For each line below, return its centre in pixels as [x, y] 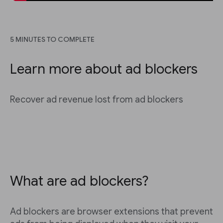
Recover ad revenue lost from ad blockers [97, 100]
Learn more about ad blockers [104, 69]
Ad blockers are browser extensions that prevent [111, 212]
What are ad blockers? [79, 181]
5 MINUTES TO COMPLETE [52, 40]
